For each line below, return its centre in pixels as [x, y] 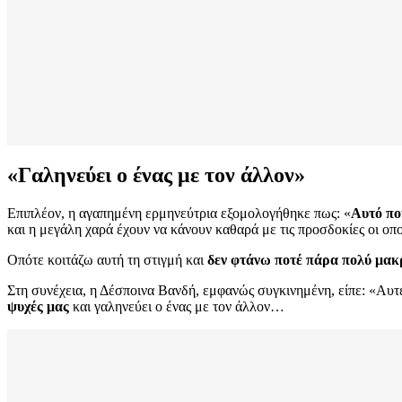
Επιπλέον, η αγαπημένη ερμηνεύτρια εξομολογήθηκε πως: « [179, 214]
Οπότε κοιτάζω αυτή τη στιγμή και [107, 260]
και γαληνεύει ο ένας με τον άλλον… [177, 307]
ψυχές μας [38, 307]
